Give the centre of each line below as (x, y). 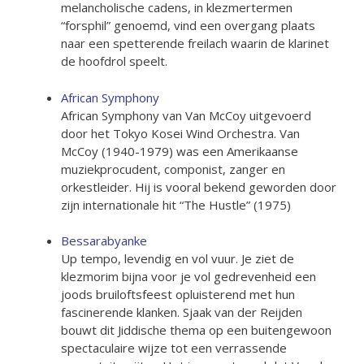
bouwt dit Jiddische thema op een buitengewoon (196, 330)
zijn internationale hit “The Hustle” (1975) (176, 204)
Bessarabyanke (104, 240)
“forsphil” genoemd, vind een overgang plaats (188, 25)
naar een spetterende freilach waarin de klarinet (195, 43)
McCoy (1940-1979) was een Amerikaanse (180, 151)
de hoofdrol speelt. (114, 61)
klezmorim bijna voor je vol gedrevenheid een (188, 276)
